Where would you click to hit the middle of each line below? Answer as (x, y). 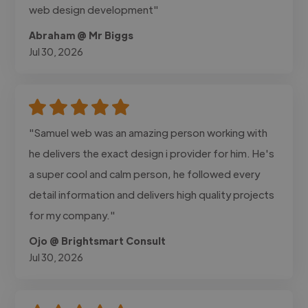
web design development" (94, 9)
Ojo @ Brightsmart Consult (98, 240)
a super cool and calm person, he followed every (145, 173)
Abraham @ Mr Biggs (81, 35)
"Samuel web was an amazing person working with (148, 132)
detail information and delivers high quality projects (152, 194)
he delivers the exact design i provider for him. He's (152, 153)
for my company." (73, 214)
